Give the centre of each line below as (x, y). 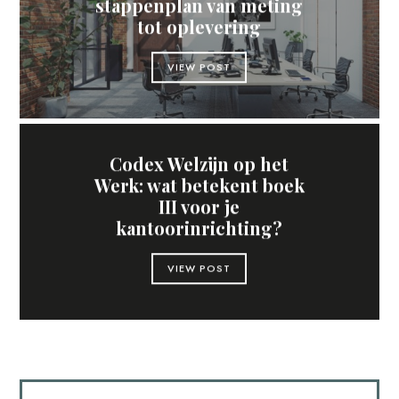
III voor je (199, 207)
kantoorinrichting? (199, 228)
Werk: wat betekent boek (199, 185)
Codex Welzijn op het (199, 164)
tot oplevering (199, 27)
